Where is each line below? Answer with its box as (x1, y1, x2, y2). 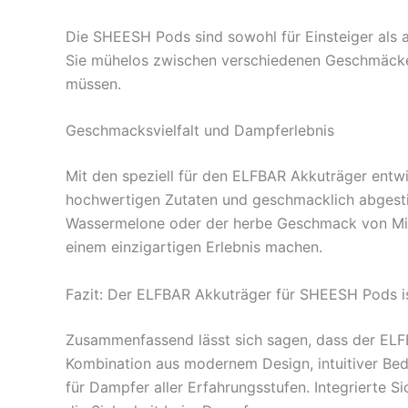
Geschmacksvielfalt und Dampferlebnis (66, 121, 334, 140)
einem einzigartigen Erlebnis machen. (66, 238, 322, 257)
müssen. (66, 74, 121, 93)
